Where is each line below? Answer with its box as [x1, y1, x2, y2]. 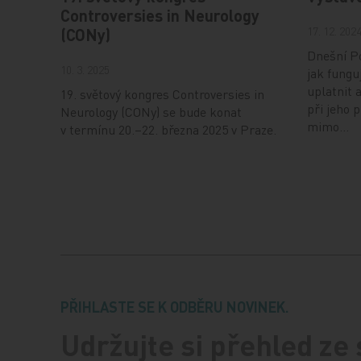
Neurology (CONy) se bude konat [60, 103, 243, 121]
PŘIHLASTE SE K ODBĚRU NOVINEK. [60, 297, 290, 317]
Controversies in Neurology [60, 5, 260, 27]
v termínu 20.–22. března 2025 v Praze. [60, 121, 277, 139]
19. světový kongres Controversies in [60, 85, 265, 103]
